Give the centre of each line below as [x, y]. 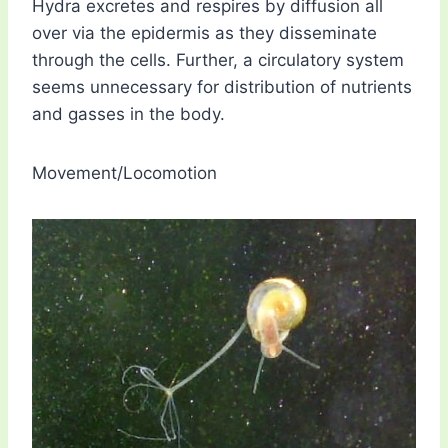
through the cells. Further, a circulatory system [218, 60]
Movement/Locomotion [124, 173]
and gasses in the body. [128, 114]
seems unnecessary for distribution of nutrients [222, 87]
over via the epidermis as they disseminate [204, 33]
